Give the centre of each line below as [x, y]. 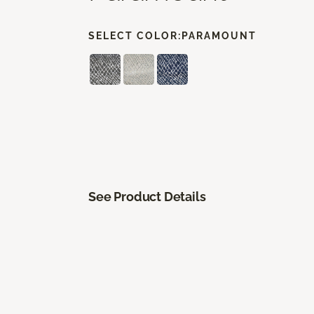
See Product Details [147, 196]
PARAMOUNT [219, 35]
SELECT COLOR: [135, 35]
